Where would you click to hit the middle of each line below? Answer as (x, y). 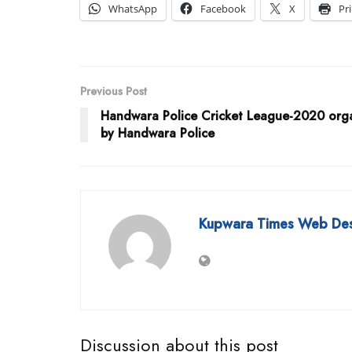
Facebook (223, 9)
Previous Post (114, 92)
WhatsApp (133, 9)
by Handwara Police (158, 134)
